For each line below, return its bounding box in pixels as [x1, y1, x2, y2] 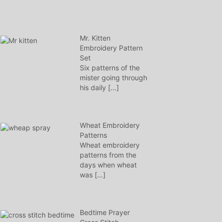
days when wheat [80, 161, 137, 169]
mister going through [80, 73, 147, 82]
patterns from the [80, 151, 136, 159]
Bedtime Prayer [80, 208, 130, 217]
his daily [80, 83, 108, 92]
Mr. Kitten [80, 34, 111, 42]
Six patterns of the [80, 63, 140, 72]
